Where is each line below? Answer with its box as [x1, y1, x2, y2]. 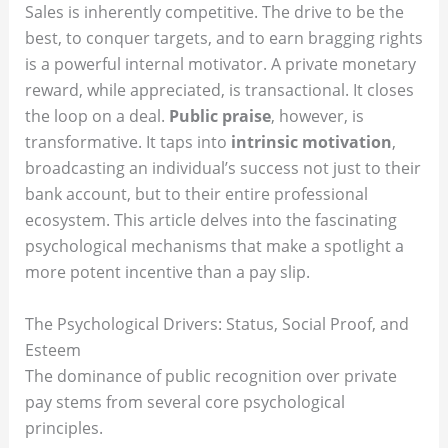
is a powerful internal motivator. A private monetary [24, 53, 416, 76]
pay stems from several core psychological [24, 390, 345, 413]
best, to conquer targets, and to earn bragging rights [24, 27, 423, 50]
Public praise [168, 105, 271, 128]
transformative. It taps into [24, 131, 231, 154]
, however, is [270, 105, 364, 128]
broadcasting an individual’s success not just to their [24, 157, 421, 180]
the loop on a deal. [24, 105, 169, 128]
